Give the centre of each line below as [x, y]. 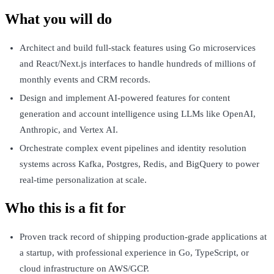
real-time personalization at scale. [83, 180]
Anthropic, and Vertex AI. [69, 130]
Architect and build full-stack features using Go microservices [138, 48]
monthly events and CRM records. [85, 80]
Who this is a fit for [65, 208]
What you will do [58, 19]
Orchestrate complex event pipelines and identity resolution [133, 148]
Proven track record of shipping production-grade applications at [143, 237]
